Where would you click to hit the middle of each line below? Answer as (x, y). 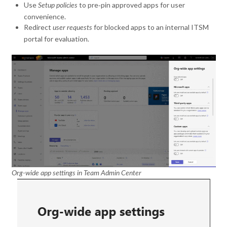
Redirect (39, 27)
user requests (73, 28)
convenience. (45, 16)
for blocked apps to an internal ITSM (151, 27)
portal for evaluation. (57, 39)
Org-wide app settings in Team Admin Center (76, 173)
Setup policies (58, 5)
